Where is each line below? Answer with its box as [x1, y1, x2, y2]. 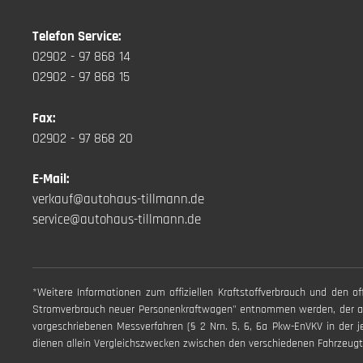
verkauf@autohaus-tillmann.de [32, 190, 204, 209]
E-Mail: [32, 170, 69, 189]
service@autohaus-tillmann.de [32, 211, 201, 229]
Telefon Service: [32, 28, 121, 46]
